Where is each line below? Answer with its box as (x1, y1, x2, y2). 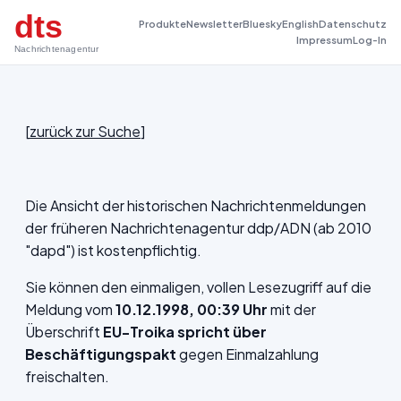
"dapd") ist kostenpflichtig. (25, 241, 201, 260)
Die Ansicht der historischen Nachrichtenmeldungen (25, 196, 366, 215)
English (282, 18, 319, 30)
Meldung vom (25, 300, 115, 319)
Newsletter (186, 18, 243, 30)
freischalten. (25, 367, 109, 386)
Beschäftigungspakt (25, 345, 179, 363)
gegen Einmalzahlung (179, 345, 319, 363)
